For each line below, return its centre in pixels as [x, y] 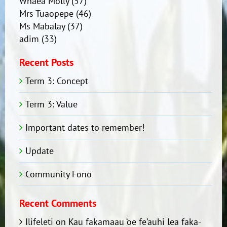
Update [39, 151]
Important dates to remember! [85, 127]
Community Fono [58, 174]
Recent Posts [46, 62]
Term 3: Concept [56, 81]
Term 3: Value [51, 104]
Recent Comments [58, 203]
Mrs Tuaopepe [46, 13]
